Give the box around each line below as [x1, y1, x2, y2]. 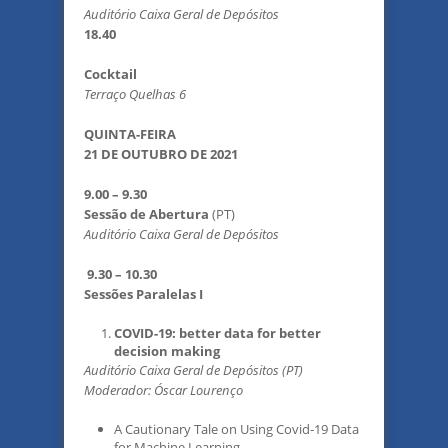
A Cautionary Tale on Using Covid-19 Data [114, 420, 359, 438]
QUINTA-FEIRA [84, 125, 176, 143]
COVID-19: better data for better [114, 324, 321, 342]
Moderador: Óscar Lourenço [84, 381, 243, 399]
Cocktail [84, 65, 137, 83]
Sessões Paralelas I [84, 285, 203, 303]
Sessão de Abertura [84, 205, 212, 223]
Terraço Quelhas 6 [84, 85, 186, 103]
